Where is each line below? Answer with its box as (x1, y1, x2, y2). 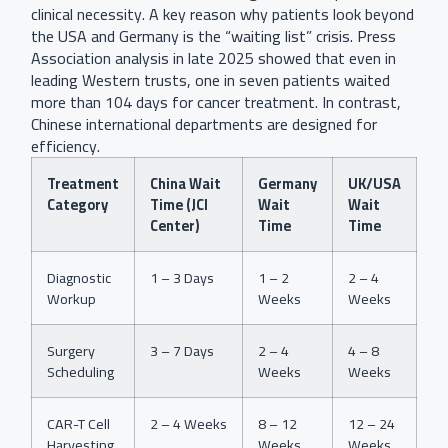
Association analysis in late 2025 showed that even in (31, 42, 396, 73)
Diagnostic (47, 263, 111, 291)
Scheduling (47, 357, 114, 385)
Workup (47, 284, 96, 312)
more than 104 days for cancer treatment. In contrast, (31, 86, 401, 117)
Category (47, 190, 108, 218)
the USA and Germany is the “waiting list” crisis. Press (31, 20, 396, 51)
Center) (150, 211, 199, 239)
